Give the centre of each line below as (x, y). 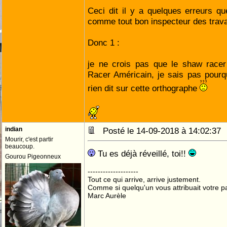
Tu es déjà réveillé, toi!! (142, 154)
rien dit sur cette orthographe (144, 88)
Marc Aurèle (107, 196)
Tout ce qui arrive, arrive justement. (144, 179)
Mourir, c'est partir (29, 139)
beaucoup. (20, 146)
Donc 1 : (104, 43)
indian (14, 129)
